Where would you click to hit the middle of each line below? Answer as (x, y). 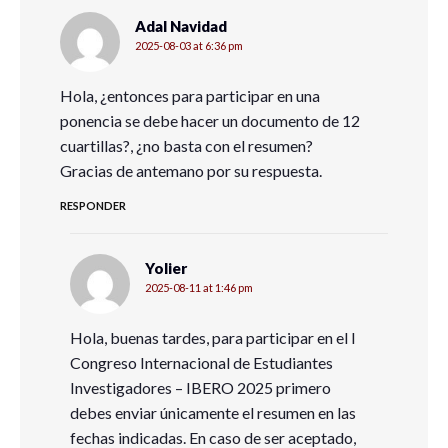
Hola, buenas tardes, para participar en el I (213, 337)
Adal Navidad (181, 26)
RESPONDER (93, 205)
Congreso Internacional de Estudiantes (201, 362)
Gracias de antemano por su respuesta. (191, 170)
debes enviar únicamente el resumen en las (213, 412)
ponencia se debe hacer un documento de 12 (210, 120)
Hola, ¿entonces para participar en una (190, 95)
